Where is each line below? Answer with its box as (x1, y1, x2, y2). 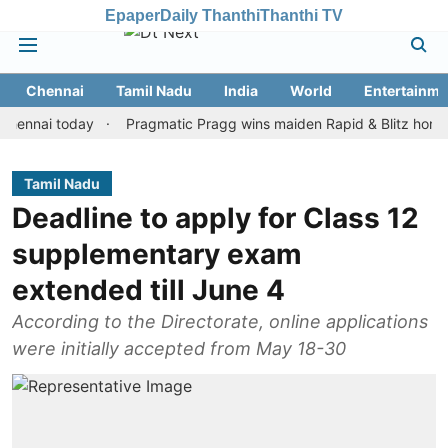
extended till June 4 (12, 273, 285, 307)
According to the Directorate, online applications (12, 311, 428, 332)
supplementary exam (12, 237, 302, 271)
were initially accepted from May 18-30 (12, 338, 346, 359)
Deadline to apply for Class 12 (12, 201, 419, 235)
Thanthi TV (260, 6, 343, 24)
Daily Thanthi (160, 6, 260, 24)
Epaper (105, 6, 160, 24)
